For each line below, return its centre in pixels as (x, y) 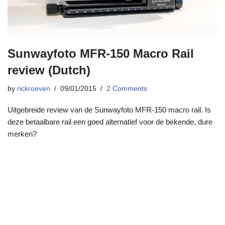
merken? (22, 134)
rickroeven (34, 88)
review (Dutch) (49, 70)
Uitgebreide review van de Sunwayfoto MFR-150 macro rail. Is (109, 109)
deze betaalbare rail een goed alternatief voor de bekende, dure (110, 122)
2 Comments (127, 88)
